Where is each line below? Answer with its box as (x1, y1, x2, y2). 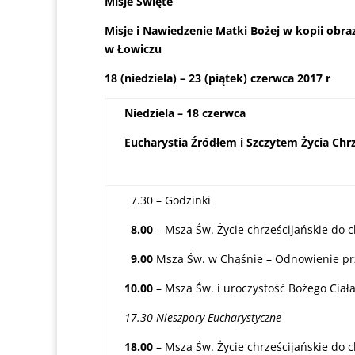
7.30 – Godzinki (124, 193, 211, 208)
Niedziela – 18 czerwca (124, 105, 246, 120)
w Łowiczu (105, 41, 162, 56)
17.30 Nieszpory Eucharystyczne (124, 310, 281, 325)
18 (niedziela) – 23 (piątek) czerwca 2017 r (105, 71, 330, 86)
